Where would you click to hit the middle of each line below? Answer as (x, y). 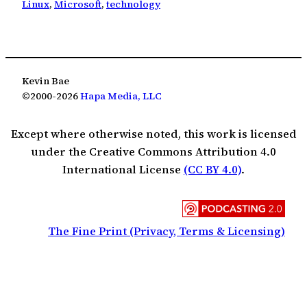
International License (123, 169)
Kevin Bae (46, 81)
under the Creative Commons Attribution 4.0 (153, 151)
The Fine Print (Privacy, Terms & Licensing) (167, 231)
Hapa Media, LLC (121, 96)
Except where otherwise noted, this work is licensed (153, 133)
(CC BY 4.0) (212, 169)
